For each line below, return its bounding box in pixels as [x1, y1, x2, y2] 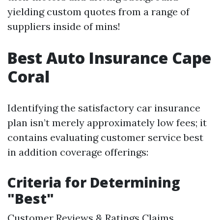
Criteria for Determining [7, 173, 180, 192]
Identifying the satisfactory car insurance [7, 102, 200, 114]
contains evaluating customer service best [7, 131, 203, 144]
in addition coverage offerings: [7, 146, 148, 159]
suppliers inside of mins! [7, 20, 120, 33]
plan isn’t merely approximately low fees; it [7, 116, 207, 129]
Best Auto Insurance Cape [7, 47, 211, 69]
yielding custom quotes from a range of [7, 5, 190, 18]
